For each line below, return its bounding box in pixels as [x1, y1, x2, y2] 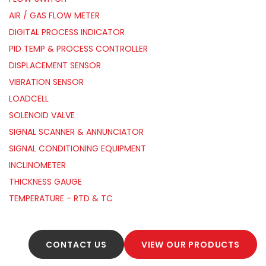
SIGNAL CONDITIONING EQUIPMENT [9, 142, 146, 155]
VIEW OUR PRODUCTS [141, 239, 240, 251]
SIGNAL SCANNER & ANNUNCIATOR [9, 126, 144, 138]
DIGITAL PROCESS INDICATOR [9, 26, 125, 39]
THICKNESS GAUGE [9, 176, 82, 188]
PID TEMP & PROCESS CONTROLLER [9, 43, 148, 55]
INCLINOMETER [9, 159, 66, 172]
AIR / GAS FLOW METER [9, 9, 100, 22]
